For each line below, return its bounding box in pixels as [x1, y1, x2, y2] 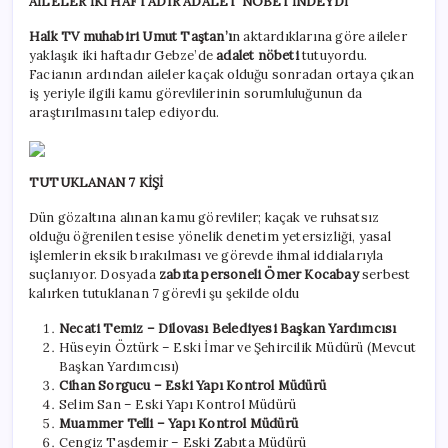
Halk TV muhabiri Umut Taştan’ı [29, 28, 232, 46]
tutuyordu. [298, 47, 368, 65]
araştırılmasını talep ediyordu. [29, 104, 220, 122]
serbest [358, 266, 411, 284]
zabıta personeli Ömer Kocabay [159, 266, 359, 284]
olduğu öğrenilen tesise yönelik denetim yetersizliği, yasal [29, 228, 391, 246]
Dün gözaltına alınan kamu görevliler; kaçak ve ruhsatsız [29, 209, 380, 227]
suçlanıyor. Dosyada [29, 266, 159, 284]
